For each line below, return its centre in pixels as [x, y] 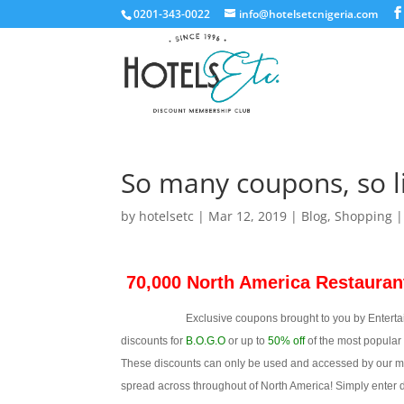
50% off [287, 341]
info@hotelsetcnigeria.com [309, 14]
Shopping [364, 216]
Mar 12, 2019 [248, 216]
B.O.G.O [206, 341]
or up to [247, 341]
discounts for [154, 341]
